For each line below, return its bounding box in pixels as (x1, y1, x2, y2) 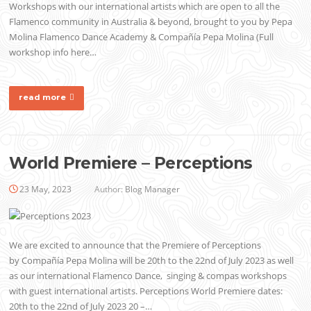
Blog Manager (125, 183, 180, 196)
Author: (92, 183, 126, 196)
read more (19, 92, 67, 103)
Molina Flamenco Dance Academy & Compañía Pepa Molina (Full (9, 30, 274, 43)
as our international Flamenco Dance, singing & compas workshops (9, 269, 287, 282)
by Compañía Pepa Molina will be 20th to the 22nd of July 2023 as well (9, 253, 294, 267)
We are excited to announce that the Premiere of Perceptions (9, 238, 262, 251)
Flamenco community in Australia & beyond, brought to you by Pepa (9, 15, 293, 28)
